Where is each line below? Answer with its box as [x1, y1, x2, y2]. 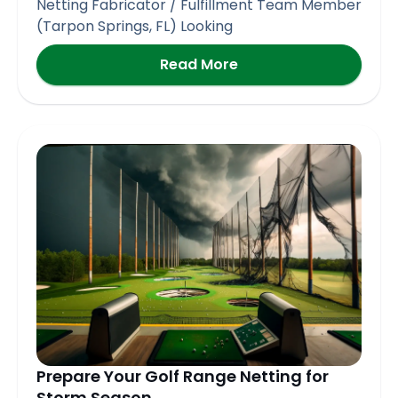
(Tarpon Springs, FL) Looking [36, 15, 233, 36]
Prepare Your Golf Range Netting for [36, 364, 329, 387]
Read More [160, 53, 238, 75]
